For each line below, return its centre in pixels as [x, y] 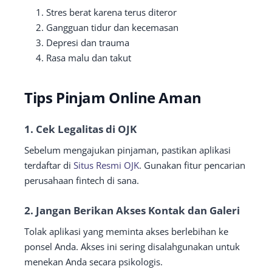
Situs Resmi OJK [106, 165]
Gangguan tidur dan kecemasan [112, 27]
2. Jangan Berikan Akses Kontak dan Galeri [132, 210]
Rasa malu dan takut [89, 57]
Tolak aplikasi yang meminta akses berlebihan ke [126, 231]
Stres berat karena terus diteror [111, 12]
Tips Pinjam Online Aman [113, 97]
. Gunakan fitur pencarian [192, 165]
